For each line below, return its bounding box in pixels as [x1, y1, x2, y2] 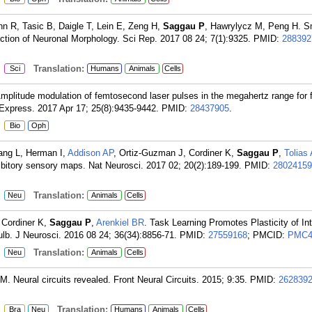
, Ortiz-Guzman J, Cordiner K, [114, 148, 237, 158]
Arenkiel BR [96, 217, 144, 228]
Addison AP [68, 148, 114, 158]
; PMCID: [247, 230, 288, 240]
